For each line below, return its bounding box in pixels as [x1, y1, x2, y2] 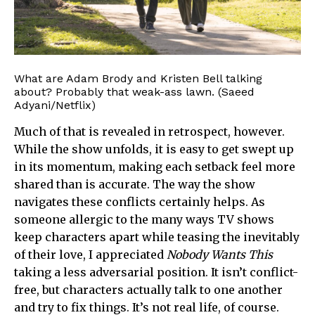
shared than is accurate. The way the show [14, 177, 255, 192]
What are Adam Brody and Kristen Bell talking [14, 72, 262, 86]
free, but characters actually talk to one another [14, 283, 283, 297]
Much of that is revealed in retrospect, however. [14, 124, 285, 139]
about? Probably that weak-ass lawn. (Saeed [14, 85, 255, 99]
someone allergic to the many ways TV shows [14, 212, 274, 227]
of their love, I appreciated [14, 247, 167, 262]
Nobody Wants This [167, 247, 273, 262]
